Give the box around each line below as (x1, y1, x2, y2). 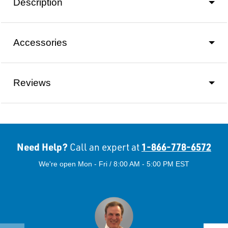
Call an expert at (70, 140, 139, 153)
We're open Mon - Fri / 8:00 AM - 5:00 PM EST (39, 159, 189, 168)
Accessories (13, 37, 67, 48)
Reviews (13, 77, 51, 88)
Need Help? (17, 140, 70, 153)
